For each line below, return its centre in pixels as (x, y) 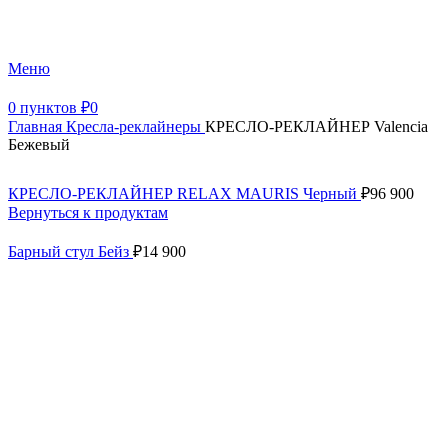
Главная (37, 127)
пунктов (48, 108)
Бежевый (39, 145)
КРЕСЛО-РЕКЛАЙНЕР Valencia (316, 127)
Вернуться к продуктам (88, 213)
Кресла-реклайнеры (135, 127)
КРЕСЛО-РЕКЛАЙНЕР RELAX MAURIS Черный (184, 194)
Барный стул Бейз (70, 252)
